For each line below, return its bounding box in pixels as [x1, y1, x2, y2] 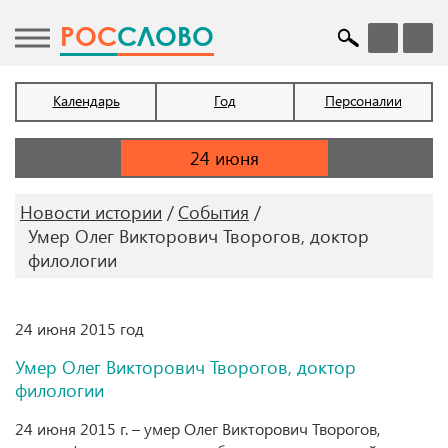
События [178, 200, 249, 224]
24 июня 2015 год [15, 318, 144, 339]
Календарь [52, 91, 120, 110]
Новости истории [20, 200, 162, 224]
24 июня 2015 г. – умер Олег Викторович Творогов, [15, 418, 380, 439]
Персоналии [324, 91, 402, 110]
